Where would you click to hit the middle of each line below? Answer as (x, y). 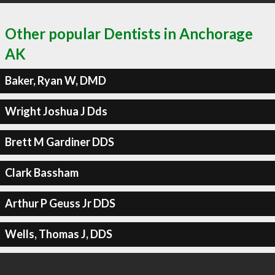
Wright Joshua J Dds (56, 111)
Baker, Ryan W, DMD (55, 80)
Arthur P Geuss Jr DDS (60, 203)
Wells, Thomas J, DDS (58, 234)
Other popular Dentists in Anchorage (129, 33)
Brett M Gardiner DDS (59, 142)
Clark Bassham (41, 172)
